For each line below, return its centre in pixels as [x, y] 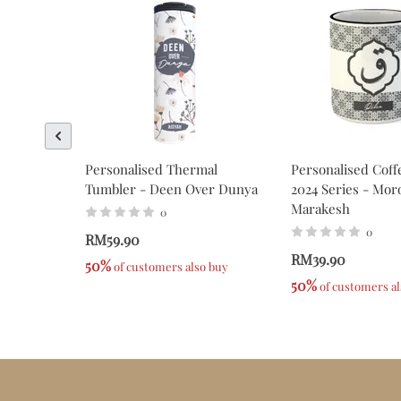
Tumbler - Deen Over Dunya [171, 189]
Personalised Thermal [151, 170]
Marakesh [320, 209]
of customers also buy [170, 267]
